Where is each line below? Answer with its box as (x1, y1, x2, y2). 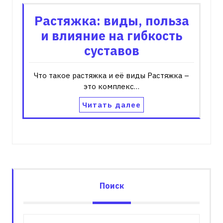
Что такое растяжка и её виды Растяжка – (34, 70, 189, 80)
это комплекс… (84, 81, 139, 91)
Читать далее (82, 100, 141, 110)
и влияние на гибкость (41, 27, 182, 44)
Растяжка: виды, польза (34, 12, 189, 29)
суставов (84, 42, 139, 59)
